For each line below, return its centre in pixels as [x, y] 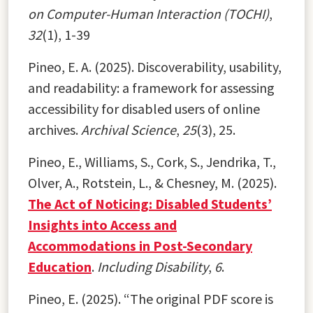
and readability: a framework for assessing [151, 87]
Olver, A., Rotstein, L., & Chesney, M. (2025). [152, 182]
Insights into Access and [102, 224]
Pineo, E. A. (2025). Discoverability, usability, [155, 66]
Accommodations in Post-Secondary [140, 245]
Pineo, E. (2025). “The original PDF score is [151, 298]
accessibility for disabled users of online [144, 108]
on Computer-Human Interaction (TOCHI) [148, 13]
